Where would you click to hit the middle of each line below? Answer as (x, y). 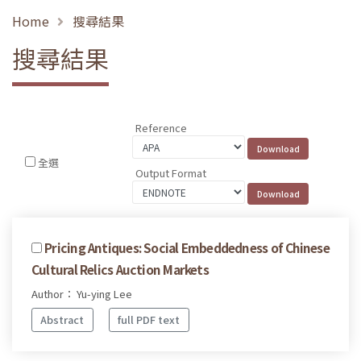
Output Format (171, 172)
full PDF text (149, 320)
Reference (162, 128)
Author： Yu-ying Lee (82, 293)
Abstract (62, 320)
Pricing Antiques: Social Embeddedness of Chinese (187, 247)
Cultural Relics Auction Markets (120, 269)
